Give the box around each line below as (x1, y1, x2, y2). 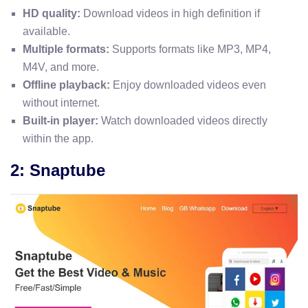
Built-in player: (23, 114, 98, 126)
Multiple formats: (23, 43, 109, 55)
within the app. (23, 132, 93, 144)
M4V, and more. (23, 60, 99, 73)
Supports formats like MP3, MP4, (109, 43, 271, 55)
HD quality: (23, 7, 80, 19)
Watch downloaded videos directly (98, 114, 267, 126)
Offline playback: (23, 78, 110, 91)
